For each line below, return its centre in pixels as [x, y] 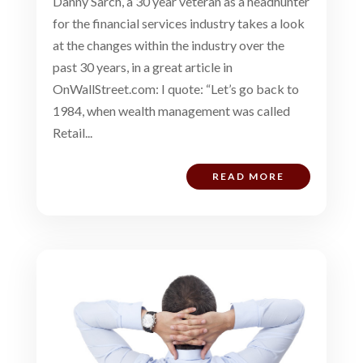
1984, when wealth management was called [171, 110]
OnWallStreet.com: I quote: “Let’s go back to [175, 88]
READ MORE [249, 176]
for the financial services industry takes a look [178, 23]
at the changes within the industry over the [168, 45]
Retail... [72, 132]
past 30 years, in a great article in [142, 66]
